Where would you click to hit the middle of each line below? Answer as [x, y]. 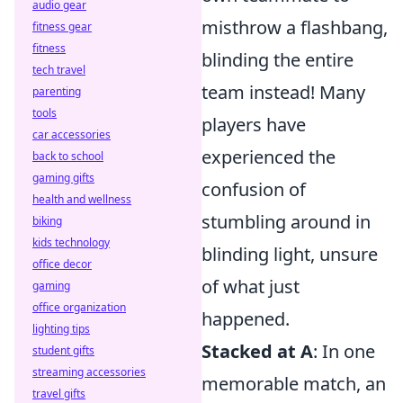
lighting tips [61, 329]
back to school [68, 156]
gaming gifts [63, 178]
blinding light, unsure [290, 254]
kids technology [71, 242]
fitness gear [62, 27]
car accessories [72, 134]
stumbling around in [286, 222]
